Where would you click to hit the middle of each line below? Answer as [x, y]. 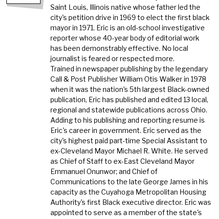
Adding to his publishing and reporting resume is [128, 120]
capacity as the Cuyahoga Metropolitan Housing [129, 192]
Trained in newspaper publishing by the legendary [129, 68]
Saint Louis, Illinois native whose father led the [126, 7]
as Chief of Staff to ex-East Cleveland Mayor [123, 161]
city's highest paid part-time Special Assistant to [129, 140]
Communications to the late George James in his [130, 181]
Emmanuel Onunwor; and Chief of [104, 171]
